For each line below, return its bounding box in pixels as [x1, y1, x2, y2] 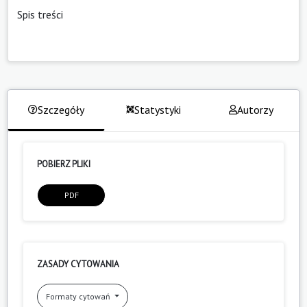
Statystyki [134, 102, 181, 116]
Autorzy [236, 102, 273, 116]
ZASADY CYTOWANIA [37, 258, 119, 270]
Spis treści [17, 7, 63, 21]
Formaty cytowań [46, 291, 112, 302]
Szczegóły [38, 102, 84, 116]
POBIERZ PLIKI [37, 158, 90, 170]
